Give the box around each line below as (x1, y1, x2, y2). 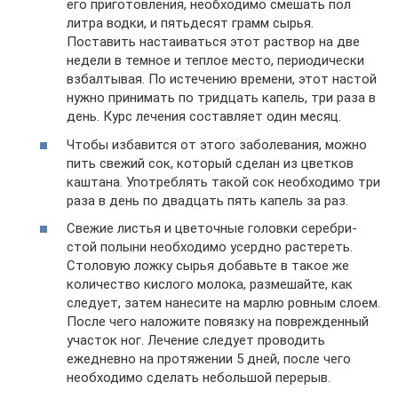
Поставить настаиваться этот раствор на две (67, 34, 360, 50)
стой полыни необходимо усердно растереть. (67, 239, 353, 255)
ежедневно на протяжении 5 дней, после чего (67, 351, 351, 367)
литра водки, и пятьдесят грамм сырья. (67, 15, 314, 31)
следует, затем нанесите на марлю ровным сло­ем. (67, 295, 380, 311)
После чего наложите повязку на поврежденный (67, 314, 369, 330)
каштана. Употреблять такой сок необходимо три (67, 173, 380, 190)
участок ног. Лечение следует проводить (67, 332, 325, 348)
